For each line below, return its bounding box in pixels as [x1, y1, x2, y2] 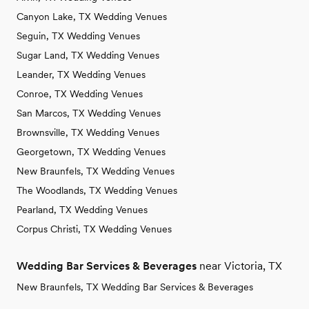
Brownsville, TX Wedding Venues [17, 127, 159, 139]
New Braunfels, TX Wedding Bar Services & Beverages [17, 281, 253, 293]
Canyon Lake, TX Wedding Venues [17, 11, 167, 23]
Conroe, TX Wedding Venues [17, 88, 143, 100]
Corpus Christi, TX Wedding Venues [17, 223, 172, 235]
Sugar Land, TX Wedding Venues [17, 50, 159, 61]
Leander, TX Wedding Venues [17, 69, 146, 81]
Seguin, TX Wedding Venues [17, 30, 140, 42]
